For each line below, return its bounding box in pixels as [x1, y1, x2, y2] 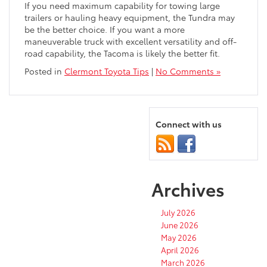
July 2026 [161, 207, 195, 218]
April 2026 [161, 244, 199, 256]
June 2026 [161, 219, 198, 231]
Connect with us [156, 118, 222, 131]
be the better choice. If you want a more [24, 23, 185, 36]
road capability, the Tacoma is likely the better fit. [24, 47, 220, 60]
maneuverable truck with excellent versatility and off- [24, 35, 237, 48]
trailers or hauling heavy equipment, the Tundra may [24, 11, 235, 24]
